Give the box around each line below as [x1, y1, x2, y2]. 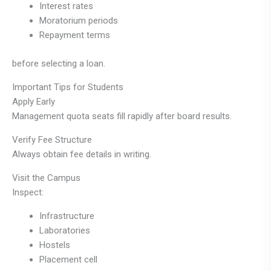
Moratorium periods [39, 15, 118, 27]
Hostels [39, 239, 70, 250]
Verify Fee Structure [12, 134, 92, 145]
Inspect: [12, 186, 44, 198]
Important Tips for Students [12, 81, 123, 93]
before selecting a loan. [12, 57, 105, 69]
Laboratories [39, 224, 90, 236]
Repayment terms [39, 30, 110, 41]
